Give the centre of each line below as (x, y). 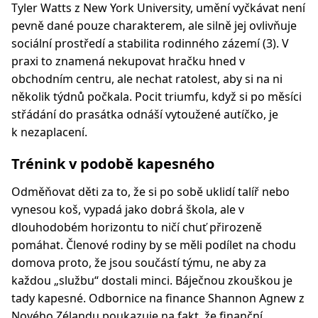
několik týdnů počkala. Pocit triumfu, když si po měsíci (157, 97)
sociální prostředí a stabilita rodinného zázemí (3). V (150, 43)
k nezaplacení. (49, 132)
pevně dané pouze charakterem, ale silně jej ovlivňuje (154, 26)
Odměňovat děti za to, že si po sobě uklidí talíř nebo (150, 192)
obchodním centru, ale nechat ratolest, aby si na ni (147, 79)
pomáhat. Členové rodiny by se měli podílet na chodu (154, 245)
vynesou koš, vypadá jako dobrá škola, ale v (128, 209)
